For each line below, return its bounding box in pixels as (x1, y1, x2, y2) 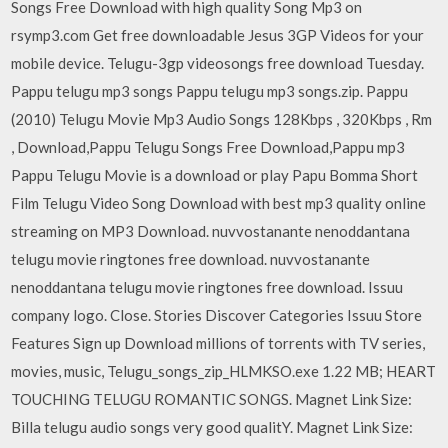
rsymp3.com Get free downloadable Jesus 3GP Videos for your (11, 26, 425, 44)
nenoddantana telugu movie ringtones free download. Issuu (11, 278, 404, 296)
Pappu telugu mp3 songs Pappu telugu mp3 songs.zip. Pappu (11, 82, 409, 100)
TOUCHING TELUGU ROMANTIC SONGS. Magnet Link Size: (11, 390, 413, 408)
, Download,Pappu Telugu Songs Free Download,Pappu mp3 (11, 138, 406, 156)
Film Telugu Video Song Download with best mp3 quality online (11, 194, 427, 212)
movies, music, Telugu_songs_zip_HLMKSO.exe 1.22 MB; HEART (11, 362, 437, 380)
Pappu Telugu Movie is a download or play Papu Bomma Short (11, 166, 419, 184)
